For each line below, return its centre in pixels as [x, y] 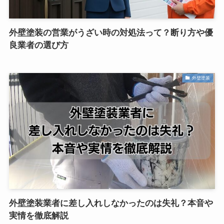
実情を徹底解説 [38, 215]
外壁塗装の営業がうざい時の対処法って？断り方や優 [111, 33]
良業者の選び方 [38, 45]
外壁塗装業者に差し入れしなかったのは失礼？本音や [111, 203]
